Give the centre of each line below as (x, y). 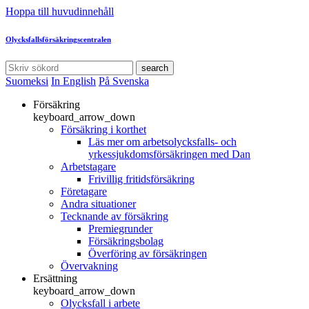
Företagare (84, 191)
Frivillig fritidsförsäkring (141, 179)
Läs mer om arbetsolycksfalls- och (162, 141)
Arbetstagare (88, 166)
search (155, 68)
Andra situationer (98, 203)
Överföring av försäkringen (148, 253)
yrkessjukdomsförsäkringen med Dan (169, 154)
